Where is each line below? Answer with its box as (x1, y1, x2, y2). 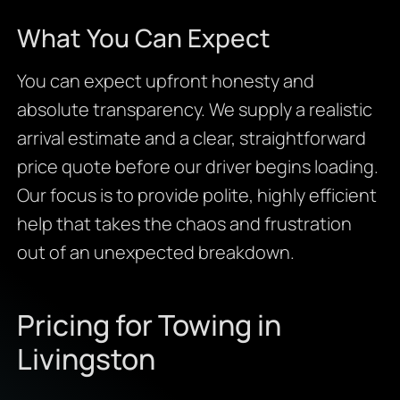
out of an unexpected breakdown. (16, 240, 295, 265)
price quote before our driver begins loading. (16, 154, 379, 179)
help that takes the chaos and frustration (16, 212, 352, 237)
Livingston (16, 339, 155, 379)
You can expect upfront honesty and (16, 69, 314, 94)
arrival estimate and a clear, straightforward (16, 126, 366, 151)
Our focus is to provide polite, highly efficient (16, 183, 377, 208)
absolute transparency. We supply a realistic (16, 97, 372, 122)
